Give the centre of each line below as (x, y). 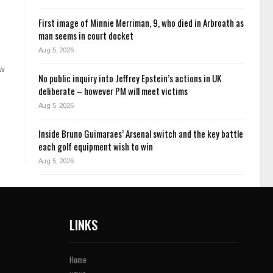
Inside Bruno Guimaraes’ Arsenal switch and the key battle (140, 134)
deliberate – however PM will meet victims (113, 91)
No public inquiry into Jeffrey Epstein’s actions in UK (129, 78)
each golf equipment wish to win (95, 147)
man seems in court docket (86, 36)
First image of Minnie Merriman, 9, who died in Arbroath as (141, 23)
